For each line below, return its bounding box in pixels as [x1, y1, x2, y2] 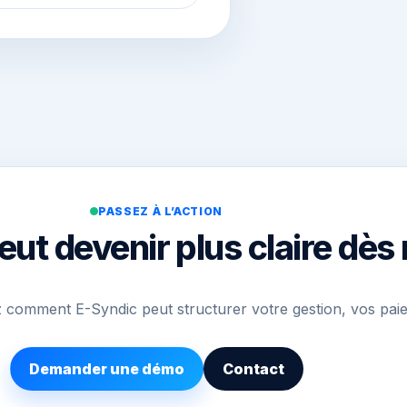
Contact [222, 360, 284, 379]
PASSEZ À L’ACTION [97, 203, 223, 218]
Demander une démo [28, 360, 184, 379]
